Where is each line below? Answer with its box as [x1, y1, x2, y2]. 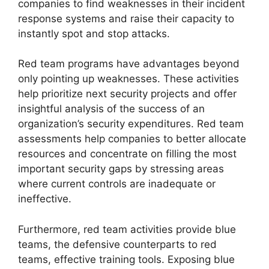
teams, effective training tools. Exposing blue [18, 253, 235, 265]
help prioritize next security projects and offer [18, 88, 237, 100]
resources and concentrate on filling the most [18, 148, 237, 160]
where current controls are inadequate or [18, 178, 216, 190]
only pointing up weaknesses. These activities [18, 73, 239, 85]
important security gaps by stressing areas [18, 163, 224, 175]
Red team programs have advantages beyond [18, 58, 240, 70]
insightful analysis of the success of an [18, 103, 205, 115]
